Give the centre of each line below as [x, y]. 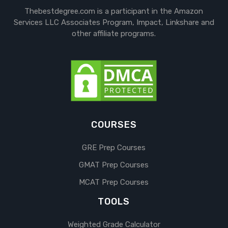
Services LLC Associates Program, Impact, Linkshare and [114, 22]
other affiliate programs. [114, 33]
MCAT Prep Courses [114, 182]
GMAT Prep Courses [114, 165]
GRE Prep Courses [114, 148]
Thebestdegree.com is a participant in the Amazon [114, 11]
